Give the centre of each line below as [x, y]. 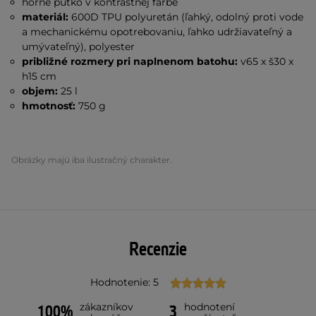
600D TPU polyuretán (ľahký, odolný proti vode [186, 17]
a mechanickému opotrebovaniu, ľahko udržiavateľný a [157, 32]
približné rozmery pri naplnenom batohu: [130, 61]
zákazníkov [107, 307]
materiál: [45, 17]
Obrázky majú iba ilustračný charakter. [92, 160]
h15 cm [39, 76]
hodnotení [209, 307]
